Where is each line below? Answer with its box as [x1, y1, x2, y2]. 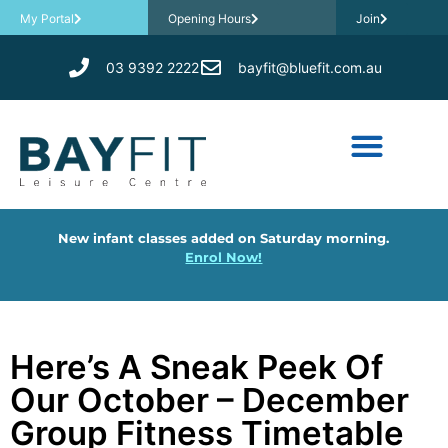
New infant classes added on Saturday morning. [58, 229, 390, 246]
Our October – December [10, 380, 409, 421]
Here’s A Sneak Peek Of [10, 347, 383, 388]
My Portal [20, 11, 74, 26]
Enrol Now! [185, 248, 263, 265]
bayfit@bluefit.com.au [237, 58, 382, 76]
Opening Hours [167, 11, 251, 26]
